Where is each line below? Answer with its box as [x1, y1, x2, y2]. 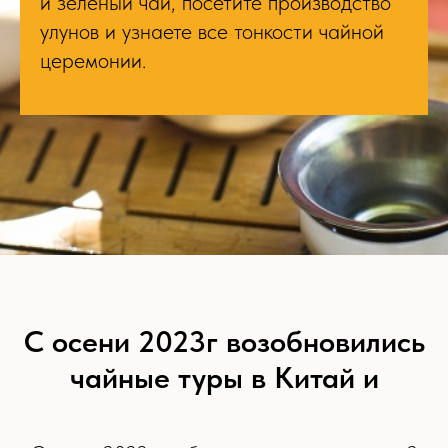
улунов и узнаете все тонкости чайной [40, 17, 384, 44]
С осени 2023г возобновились [23, 322, 425, 359]
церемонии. [40, 46, 146, 73]
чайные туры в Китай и [69, 358, 379, 395]
